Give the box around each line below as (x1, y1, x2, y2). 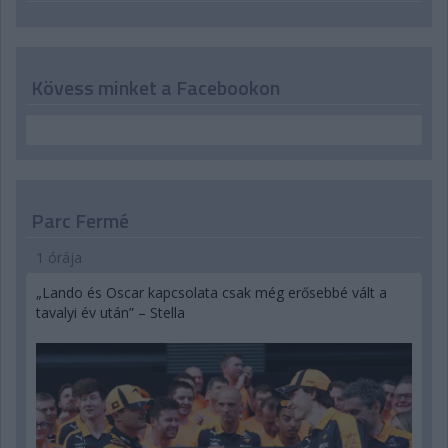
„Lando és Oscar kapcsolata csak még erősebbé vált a (36, 283, 387, 303)
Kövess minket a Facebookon (31, 72, 280, 104)
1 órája (36, 248, 82, 268)
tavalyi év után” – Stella (36, 303, 185, 323)
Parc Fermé (31, 205, 129, 237)
